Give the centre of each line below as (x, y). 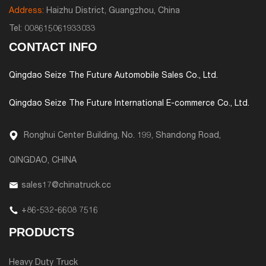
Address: (26, 12)
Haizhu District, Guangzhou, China (112, 12)
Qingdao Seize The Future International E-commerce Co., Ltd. (129, 104)
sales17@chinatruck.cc (66, 186)
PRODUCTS (42, 232)
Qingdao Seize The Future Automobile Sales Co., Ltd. (113, 76)
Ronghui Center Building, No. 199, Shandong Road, (121, 136)
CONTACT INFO (53, 47)
